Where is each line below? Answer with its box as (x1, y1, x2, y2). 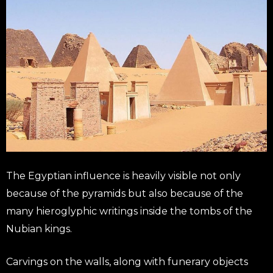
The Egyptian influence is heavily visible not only (6, 170, 241, 182)
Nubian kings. (6, 223, 72, 235)
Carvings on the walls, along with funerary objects (6, 256, 248, 268)
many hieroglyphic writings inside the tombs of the (6, 205, 252, 218)
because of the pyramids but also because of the (6, 188, 243, 200)
